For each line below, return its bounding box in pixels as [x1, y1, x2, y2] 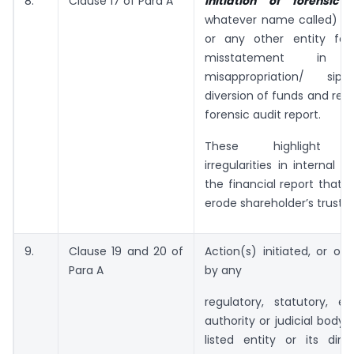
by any [205, 262, 242, 278]
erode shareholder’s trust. [205, 194, 345, 211]
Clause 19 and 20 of [69, 243, 183, 259]
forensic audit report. [205, 106, 321, 122]
